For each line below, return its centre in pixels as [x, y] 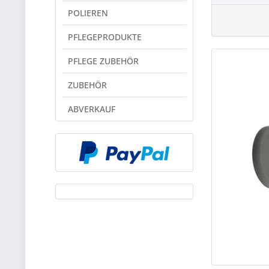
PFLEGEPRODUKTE [105, 37]
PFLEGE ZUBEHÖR [103, 61]
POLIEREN [88, 13]
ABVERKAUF [92, 109]
